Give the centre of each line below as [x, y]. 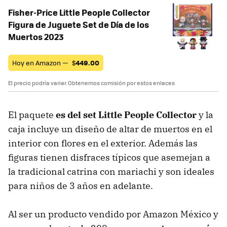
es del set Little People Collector [126, 115]
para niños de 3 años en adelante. [81, 186]
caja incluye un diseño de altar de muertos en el [110, 129]
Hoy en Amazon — [41, 63]
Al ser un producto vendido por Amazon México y [113, 214]
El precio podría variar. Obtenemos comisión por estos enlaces [91, 83]
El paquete [32, 115]
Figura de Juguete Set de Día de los [79, 25]
